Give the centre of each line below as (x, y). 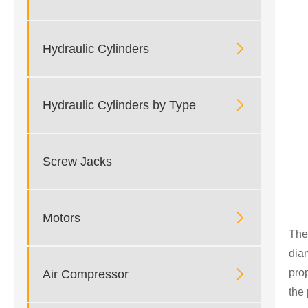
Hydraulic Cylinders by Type (119, 105)
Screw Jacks (77, 161)
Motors (62, 218)
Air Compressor (86, 274)
